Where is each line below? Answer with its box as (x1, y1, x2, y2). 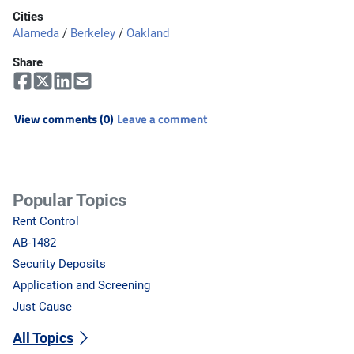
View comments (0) (14, 109, 114, 128)
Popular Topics (13, 189, 126, 210)
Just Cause (13, 299, 72, 314)
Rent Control (13, 213, 79, 228)
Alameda (13, 25, 59, 40)
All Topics (13, 330, 73, 348)
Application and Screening (13, 277, 150, 292)
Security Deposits (13, 256, 106, 271)
